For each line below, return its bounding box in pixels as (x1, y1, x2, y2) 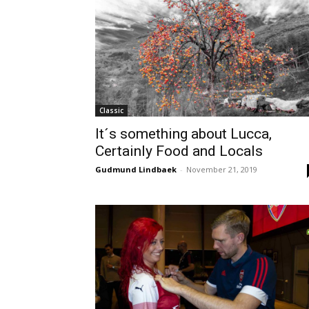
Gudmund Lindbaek (95, 163, 177, 175)
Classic (99, 105, 123, 115)
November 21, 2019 (186, 163, 257, 175)
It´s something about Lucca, (95, 125, 272, 142)
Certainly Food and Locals (95, 142, 263, 159)
